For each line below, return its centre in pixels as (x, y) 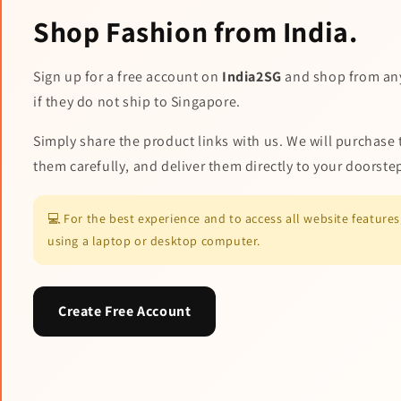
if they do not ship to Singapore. (137, 102)
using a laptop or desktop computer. (154, 241)
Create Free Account (125, 311)
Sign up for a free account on (128, 77)
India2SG (252, 77)
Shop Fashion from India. (196, 32)
